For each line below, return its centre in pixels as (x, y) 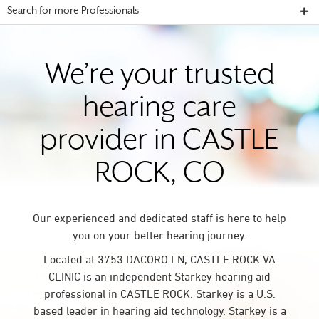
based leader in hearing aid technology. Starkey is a (159, 310)
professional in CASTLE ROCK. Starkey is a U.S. (159, 293)
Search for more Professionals (73, 11)
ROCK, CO (159, 175)
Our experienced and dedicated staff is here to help (159, 218)
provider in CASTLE (159, 142)
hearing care (159, 109)
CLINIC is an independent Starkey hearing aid (159, 276)
